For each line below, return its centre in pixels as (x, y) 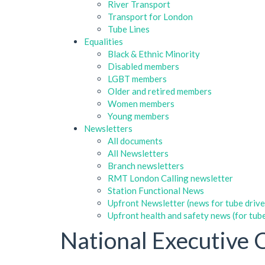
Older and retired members (160, 91)
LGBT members (137, 78)
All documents (135, 140)
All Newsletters (138, 153)
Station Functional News (156, 190)
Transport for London (150, 16)
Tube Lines (129, 29)
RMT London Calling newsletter (170, 178)
